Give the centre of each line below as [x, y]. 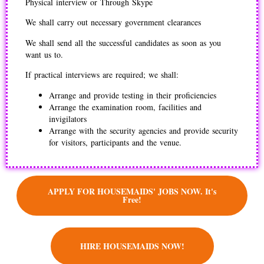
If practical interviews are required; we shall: [102, 75]
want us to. [44, 54]
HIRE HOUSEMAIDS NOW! [132, 246]
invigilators [70, 118]
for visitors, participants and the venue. [115, 142]
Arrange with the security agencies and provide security [143, 130]
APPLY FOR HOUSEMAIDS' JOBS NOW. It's [132, 191]
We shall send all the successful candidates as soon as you [123, 42]
